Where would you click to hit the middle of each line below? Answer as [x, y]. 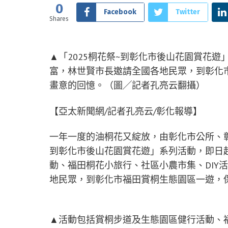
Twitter [188, 12]
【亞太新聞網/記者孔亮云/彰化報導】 [126, 111]
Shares [59, 19]
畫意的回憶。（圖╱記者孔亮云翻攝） [127, 85]
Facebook [120, 12]
